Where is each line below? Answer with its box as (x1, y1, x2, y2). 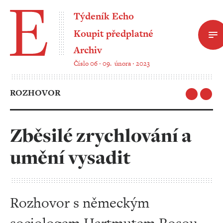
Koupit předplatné (74, 27, 153, 40)
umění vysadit (10, 144, 130, 170)
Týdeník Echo (74, 9, 134, 23)
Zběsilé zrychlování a (10, 122, 192, 148)
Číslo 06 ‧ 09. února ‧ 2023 (74, 59, 150, 68)
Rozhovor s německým (10, 193, 149, 213)
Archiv (74, 43, 102, 57)
